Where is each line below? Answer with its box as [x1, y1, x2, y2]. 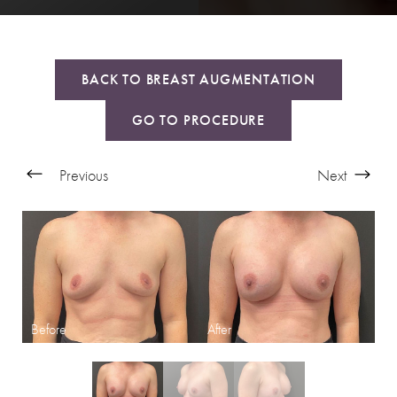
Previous [56, 165, 108, 186]
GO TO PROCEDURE [132, 111, 265, 130]
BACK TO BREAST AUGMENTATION [82, 70, 315, 90]
